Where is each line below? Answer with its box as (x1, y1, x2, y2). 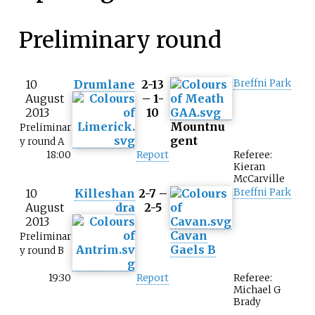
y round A (20, 135, 64, 148)
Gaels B (170, 242, 216, 257)
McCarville (233, 172, 285, 185)
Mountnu (170, 119, 225, 134)
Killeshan (75, 186, 135, 200)
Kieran (233, 160, 265, 173)
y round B (20, 244, 64, 257)
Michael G (233, 283, 281, 296)
